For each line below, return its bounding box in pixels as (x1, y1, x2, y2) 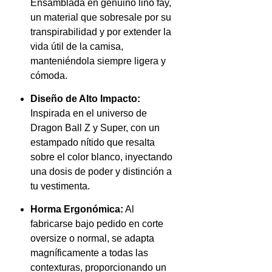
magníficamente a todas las (30, 248, 148, 259)
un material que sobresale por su (30, 12, 171, 22)
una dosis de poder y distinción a (30, 166, 172, 177)
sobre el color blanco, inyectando (30, 152, 172, 163)
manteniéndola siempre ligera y (30, 55, 166, 66)
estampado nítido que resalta (30, 137, 155, 148)
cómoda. (30, 70, 67, 81)
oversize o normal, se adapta (30, 233, 154, 244)
